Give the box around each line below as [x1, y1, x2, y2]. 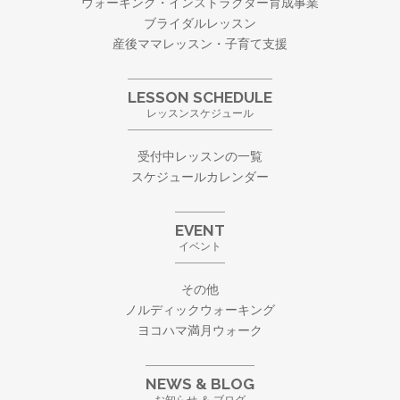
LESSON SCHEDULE [128, 88, 272, 107]
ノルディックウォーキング [125, 303, 275, 318]
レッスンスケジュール [146, 107, 254, 121]
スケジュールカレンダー [131, 170, 269, 185]
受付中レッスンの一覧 [137, 149, 262, 164]
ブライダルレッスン [144, 16, 256, 31]
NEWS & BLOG [146, 375, 254, 394]
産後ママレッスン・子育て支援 [112, 37, 287, 52]
